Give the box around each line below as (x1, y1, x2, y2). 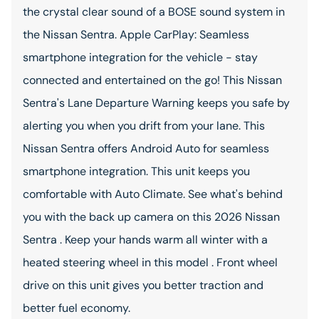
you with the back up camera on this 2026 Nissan (23, 209, 280, 224)
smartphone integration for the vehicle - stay (23, 50, 258, 65)
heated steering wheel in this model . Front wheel (23, 255, 278, 270)
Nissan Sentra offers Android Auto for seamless (23, 141, 269, 156)
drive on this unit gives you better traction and (23, 278, 263, 293)
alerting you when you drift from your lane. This (23, 118, 265, 133)
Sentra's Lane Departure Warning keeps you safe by (23, 95, 290, 110)
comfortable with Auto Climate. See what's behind (23, 187, 283, 202)
